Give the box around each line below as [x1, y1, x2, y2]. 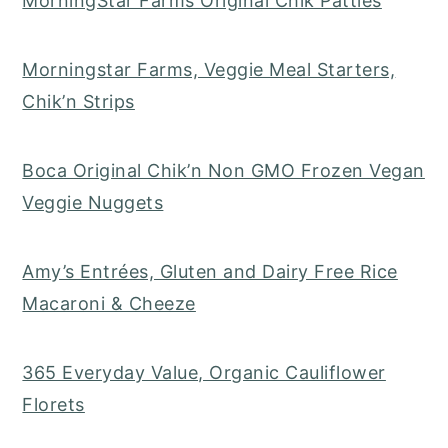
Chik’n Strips [22, 91, 135, 113]
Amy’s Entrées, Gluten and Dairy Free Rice [22, 261, 398, 283]
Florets [22, 394, 85, 416]
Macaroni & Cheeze [22, 293, 196, 315]
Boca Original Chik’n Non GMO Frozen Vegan [22, 160, 425, 182]
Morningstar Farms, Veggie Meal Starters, [22, 59, 396, 81]
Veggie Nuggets [22, 192, 164, 214]
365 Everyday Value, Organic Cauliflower [22, 362, 386, 384]
